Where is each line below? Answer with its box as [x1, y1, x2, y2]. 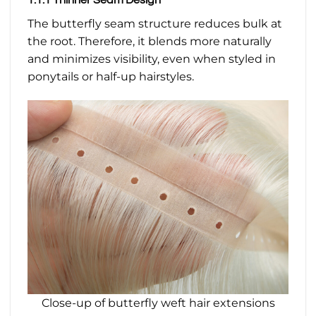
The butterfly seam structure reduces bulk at [28, 16, 282, 30]
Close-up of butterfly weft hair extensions [41, 296, 275, 310]
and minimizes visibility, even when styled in [28, 51, 276, 66]
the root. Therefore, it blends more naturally [28, 34, 272, 48]
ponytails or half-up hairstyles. [28, 69, 194, 83]
